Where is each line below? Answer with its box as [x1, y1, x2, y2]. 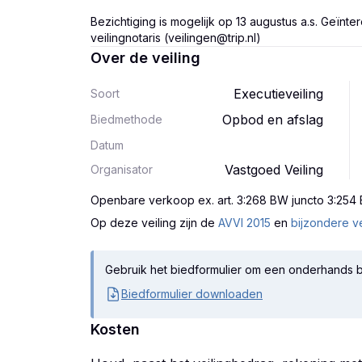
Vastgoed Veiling [225, 162, 323, 178]
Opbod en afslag [222, 112, 323, 128]
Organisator [90, 162, 153, 176]
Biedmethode [90, 112, 162, 126]
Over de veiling [90, 49, 200, 66]
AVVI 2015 [218, 216, 271, 229]
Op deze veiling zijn [90, 216, 197, 229]
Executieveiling [234, 86, 323, 102]
